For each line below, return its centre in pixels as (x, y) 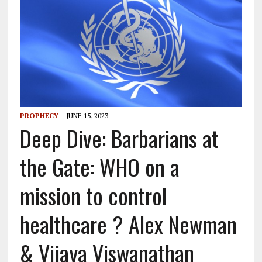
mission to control (93, 195)
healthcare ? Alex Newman (128, 224)
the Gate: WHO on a (99, 166)
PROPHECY (39, 115)
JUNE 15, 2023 (87, 115)
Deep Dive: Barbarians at (119, 138)
